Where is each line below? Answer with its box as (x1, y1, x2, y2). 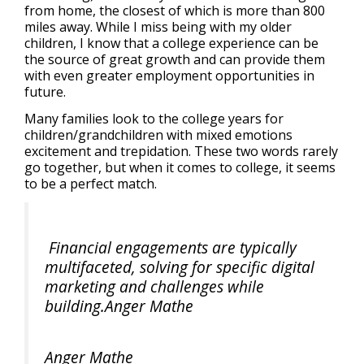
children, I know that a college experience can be (24, 34, 318, 53)
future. (24, 83, 66, 102)
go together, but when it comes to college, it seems (24, 158, 336, 176)
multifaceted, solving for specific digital (45, 255, 314, 278)
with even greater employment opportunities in (24, 67, 314, 85)
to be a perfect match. (24, 174, 157, 193)
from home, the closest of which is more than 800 (24, 2, 325, 20)
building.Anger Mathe (45, 294, 193, 317)
